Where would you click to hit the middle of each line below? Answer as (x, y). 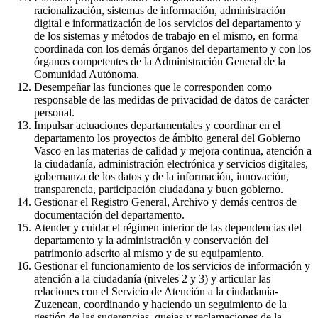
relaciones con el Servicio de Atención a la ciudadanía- (156, 291)
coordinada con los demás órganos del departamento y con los (172, 48)
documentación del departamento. (109, 214)
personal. (54, 112)
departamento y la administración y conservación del (151, 240)
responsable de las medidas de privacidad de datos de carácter (171, 99)
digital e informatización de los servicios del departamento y (168, 23)
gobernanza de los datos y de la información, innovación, (161, 176)
